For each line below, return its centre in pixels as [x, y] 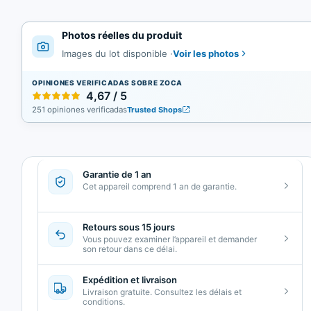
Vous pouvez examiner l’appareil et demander [170, 239]
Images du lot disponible [116, 53]
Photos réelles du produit [122, 35]
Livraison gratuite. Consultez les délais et [162, 292]
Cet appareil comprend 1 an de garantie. [160, 186]
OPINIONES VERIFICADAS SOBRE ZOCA [107, 82]
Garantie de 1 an [117, 174]
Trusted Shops [155, 110]
